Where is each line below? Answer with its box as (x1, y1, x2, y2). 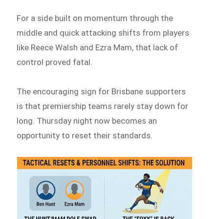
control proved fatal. (17, 57, 93, 67)
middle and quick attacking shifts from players (17, 27, 190, 38)
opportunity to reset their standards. (17, 130, 153, 140)
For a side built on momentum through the (17, 13, 174, 23)
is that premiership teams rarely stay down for (17, 101, 189, 111)
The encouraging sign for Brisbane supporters (17, 86, 186, 96)
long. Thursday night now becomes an (17, 115, 157, 126)
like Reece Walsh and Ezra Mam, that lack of (17, 42, 178, 52)
